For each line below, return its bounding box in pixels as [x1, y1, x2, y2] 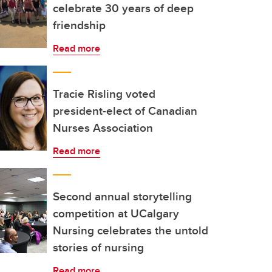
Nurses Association [53, 119, 153, 136]
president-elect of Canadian [53, 102, 197, 119]
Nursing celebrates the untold [53, 222, 208, 239]
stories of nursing [53, 239, 144, 256]
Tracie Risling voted [53, 85, 155, 102]
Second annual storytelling [53, 188, 192, 205]
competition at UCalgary [53, 205, 179, 222]
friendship [53, 16, 106, 33]
